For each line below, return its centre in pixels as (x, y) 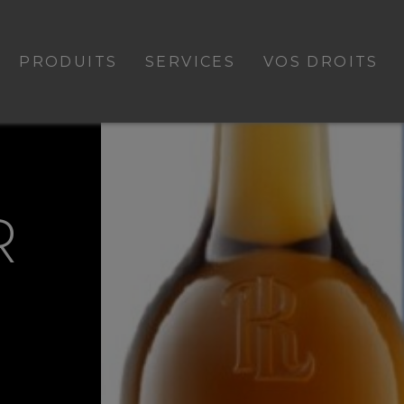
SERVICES (191, 61)
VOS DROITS (321, 61)
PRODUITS (69, 61)
